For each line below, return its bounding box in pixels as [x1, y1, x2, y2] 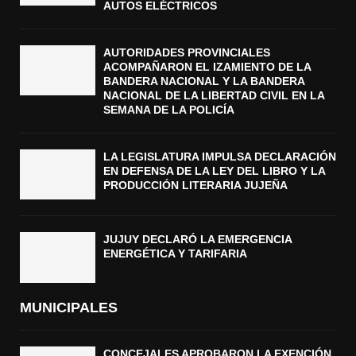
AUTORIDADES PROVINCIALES [103, 46, 270, 60]
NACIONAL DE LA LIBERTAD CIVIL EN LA [103, 89, 324, 103]
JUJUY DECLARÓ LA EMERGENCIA [103, 233, 292, 246]
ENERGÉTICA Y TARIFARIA [103, 247, 247, 261]
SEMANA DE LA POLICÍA [103, 103, 234, 117]
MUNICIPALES [20, 299, 118, 315]
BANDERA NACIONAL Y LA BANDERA [103, 75, 304, 88]
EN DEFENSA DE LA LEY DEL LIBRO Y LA [103, 164, 325, 178]
